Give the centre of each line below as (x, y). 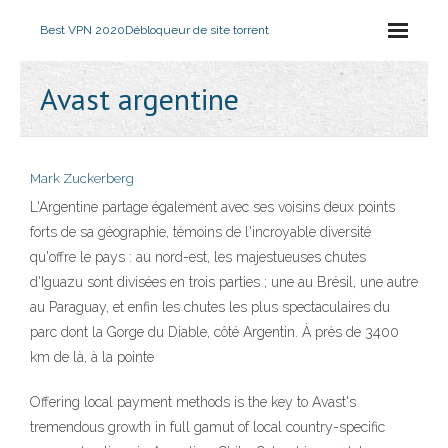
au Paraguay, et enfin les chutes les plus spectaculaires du (210, 307)
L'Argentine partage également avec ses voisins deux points (212, 207)
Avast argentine (139, 98)
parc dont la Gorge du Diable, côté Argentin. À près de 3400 (214, 332)
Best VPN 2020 (82, 30)
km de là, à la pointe (92, 357)
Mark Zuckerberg (82, 178)
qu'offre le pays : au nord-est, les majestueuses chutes (198, 257)
